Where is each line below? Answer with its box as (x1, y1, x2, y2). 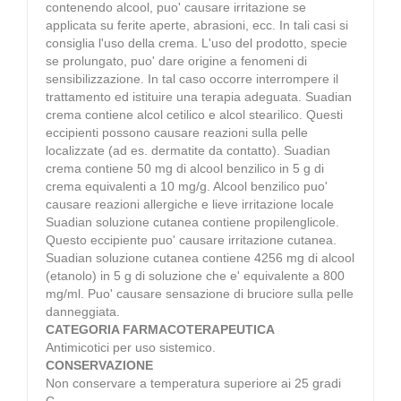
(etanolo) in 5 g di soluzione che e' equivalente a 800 (46, 268, 345, 283)
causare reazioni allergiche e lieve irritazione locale (46, 196, 334, 211)
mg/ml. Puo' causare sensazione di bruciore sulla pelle (46, 286, 354, 301)
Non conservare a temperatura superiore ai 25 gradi (46, 375, 341, 390)
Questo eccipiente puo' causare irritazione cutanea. (46, 232, 337, 247)
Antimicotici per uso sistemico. (46, 339, 216, 354)
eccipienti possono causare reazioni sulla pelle (46, 124, 308, 140)
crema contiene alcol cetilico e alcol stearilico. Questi (46, 107, 343, 122)
